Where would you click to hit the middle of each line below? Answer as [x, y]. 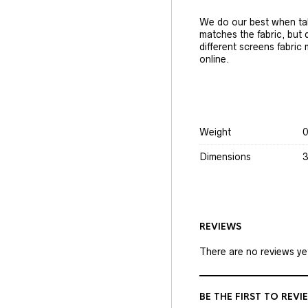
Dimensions [225, 157]
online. [214, 59]
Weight [215, 132]
